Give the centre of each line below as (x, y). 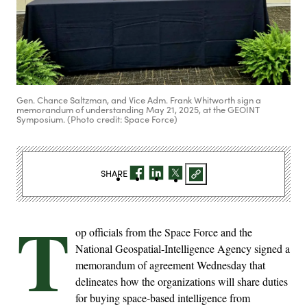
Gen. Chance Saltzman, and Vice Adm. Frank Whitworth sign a (139, 100)
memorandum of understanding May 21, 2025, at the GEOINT (138, 109)
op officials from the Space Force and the (164, 232)
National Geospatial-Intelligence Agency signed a (183, 248)
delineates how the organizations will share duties (182, 281)
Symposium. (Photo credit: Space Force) (97, 119)
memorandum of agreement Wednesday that (170, 265)
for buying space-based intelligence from (163, 297)
